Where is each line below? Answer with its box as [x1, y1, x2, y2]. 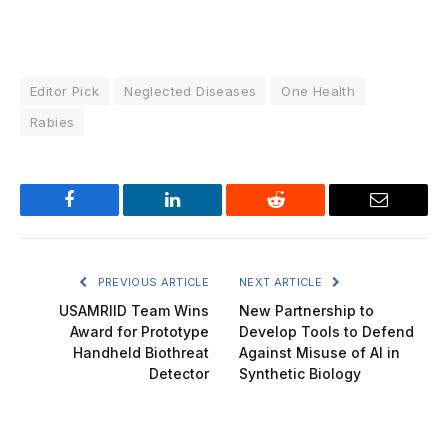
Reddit [274, 205, 322, 224]
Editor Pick [30, 83, 100, 100]
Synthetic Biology [239, 365, 361, 383]
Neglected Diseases [124, 83, 257, 100]
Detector [149, 365, 209, 383]
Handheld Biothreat [73, 344, 209, 362]
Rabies [30, 114, 75, 131]
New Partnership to [239, 302, 374, 320]
